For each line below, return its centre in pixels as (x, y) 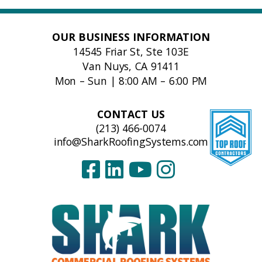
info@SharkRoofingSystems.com (131, 141)
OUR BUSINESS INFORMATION (131, 37)
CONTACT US (131, 114)
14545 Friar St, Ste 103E (131, 52)
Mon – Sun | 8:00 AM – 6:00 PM (131, 81)
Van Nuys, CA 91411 (131, 66)
